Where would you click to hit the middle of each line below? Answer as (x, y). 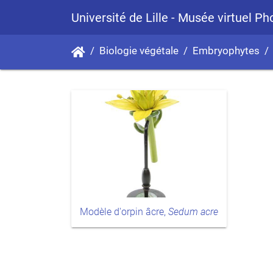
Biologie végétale (139, 51)
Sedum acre (193, 212)
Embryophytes (226, 51)
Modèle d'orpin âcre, (124, 212)
